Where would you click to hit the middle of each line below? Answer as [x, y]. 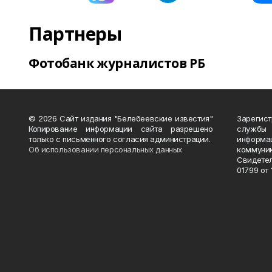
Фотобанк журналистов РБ [117, 63]
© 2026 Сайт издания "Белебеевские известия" [121, 118]
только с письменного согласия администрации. [120, 139]
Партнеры [75, 34]
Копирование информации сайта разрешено [121, 129]
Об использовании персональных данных [105, 149]
